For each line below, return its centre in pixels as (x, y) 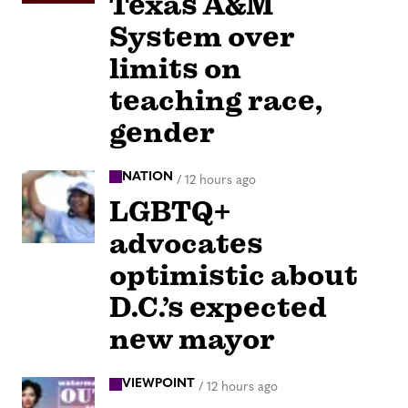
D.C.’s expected (218, 308)
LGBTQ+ (170, 212)
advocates (186, 244)
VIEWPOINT (158, 384)
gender (162, 132)
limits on (175, 68)
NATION (148, 177)
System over (202, 36)
